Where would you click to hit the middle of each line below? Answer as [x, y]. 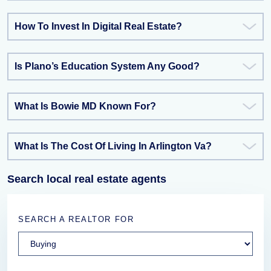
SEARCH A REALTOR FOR [76, 219]
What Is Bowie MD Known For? [85, 106]
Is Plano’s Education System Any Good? [107, 66]
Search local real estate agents [87, 179]
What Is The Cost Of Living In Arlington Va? [113, 146]
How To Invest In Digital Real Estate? [98, 26]
